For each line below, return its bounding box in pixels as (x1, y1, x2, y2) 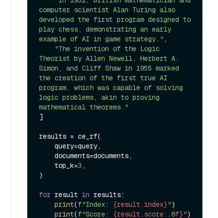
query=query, (39, 141, 54, 150)
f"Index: (78, 200, 113, 209)
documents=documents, (39, 151, 54, 160)
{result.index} (113, 200, 167, 209)
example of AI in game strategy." (39, 34, 163, 43)
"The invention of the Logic (54, 44, 160, 53)
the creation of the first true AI (39, 73, 167, 82)
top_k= (54, 161, 78, 170)
